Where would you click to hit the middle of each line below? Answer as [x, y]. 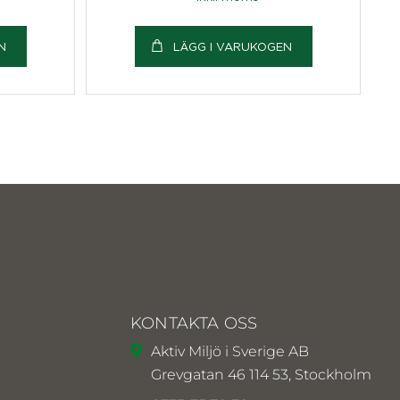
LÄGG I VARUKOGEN [232, 46]
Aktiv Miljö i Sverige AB [229, 351]
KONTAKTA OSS [194, 323]
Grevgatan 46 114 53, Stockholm [261, 374]
